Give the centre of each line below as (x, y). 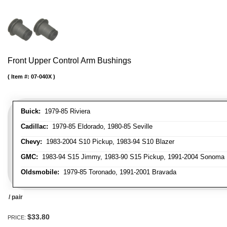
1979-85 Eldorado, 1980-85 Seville (100, 127)
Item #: (21, 77)
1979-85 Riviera (65, 111)
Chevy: (31, 142)
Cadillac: (34, 127)
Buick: (31, 111)
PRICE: (17, 218)
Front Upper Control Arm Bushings (69, 61)
